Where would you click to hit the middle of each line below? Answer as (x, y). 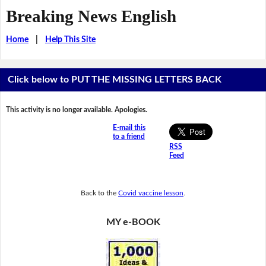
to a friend (129, 137)
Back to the (99, 193)
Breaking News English (91, 16)
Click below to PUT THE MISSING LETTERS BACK (115, 80)
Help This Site (70, 39)
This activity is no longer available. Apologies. (76, 110)
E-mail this (129, 128)
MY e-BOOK (133, 222)
